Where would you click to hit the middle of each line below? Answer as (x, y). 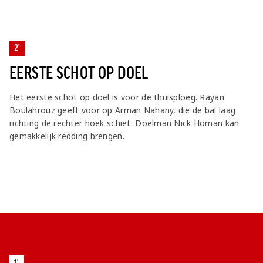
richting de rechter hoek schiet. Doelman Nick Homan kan (124, 123)
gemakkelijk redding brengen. (67, 136)
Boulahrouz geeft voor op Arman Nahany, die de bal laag (123, 110)
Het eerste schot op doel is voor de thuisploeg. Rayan (117, 97)
